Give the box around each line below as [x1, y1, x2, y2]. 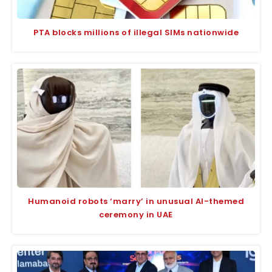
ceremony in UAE [99, 208, 173, 220]
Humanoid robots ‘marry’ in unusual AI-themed [28, 195, 244, 207]
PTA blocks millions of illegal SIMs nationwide [33, 26, 239, 38]
